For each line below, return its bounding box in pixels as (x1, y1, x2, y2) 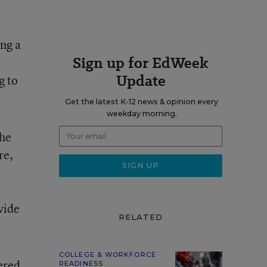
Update (116, 70, 166, 91)
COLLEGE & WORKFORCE (59, 250, 156, 259)
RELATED (118, 212, 163, 222)
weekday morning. (106, 109, 177, 118)
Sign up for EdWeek (73, 52, 209, 73)
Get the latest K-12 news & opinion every (65, 97, 218, 106)
